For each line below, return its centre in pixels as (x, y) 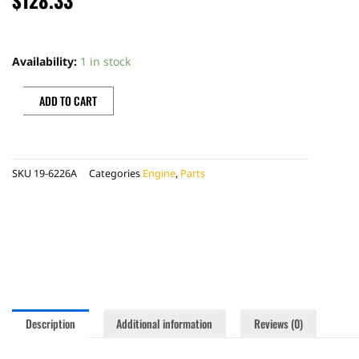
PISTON (26, 68)
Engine (159, 173)
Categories (115, 173)
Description (50, 323)
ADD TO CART (68, 101)
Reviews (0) (278, 323)
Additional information (165, 323)
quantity (27, 113)
